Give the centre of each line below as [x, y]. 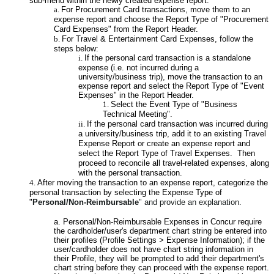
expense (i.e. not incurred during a [139, 68]
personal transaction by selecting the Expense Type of [126, 193]
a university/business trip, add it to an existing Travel [172, 134]
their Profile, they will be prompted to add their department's [159, 259]
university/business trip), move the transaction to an [170, 77]
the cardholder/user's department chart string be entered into [160, 231]
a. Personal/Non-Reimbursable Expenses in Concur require [158, 222]
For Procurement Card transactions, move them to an [156, 10]
